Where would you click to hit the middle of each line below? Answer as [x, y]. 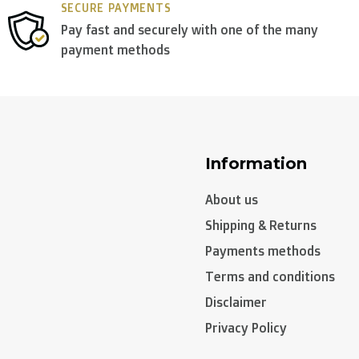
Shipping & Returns [261, 225]
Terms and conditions [270, 276]
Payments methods [263, 251]
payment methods [115, 50]
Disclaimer [236, 302]
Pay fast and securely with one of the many [189, 30]
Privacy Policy [246, 328]
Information [256, 163]
